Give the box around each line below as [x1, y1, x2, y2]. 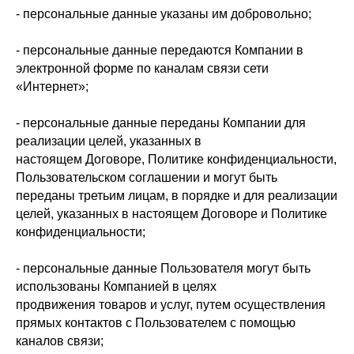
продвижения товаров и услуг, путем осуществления [16, 298, 326, 311]
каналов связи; [16, 334, 104, 348]
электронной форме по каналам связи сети [16, 62, 269, 75]
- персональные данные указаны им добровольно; [16, 7, 311, 21]
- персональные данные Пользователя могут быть [16, 262, 311, 275]
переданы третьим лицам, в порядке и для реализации [16, 189, 337, 202]
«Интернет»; [16, 80, 88, 93]
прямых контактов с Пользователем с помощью [16, 316, 296, 330]
